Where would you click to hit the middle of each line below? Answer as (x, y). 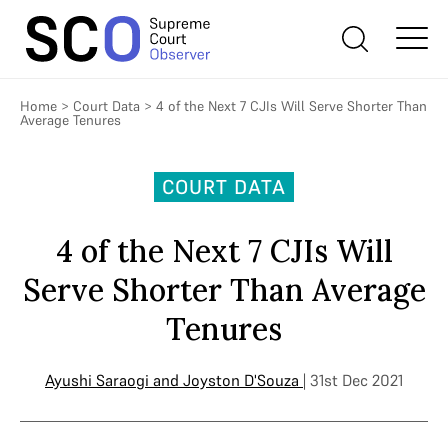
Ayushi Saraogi (97, 380)
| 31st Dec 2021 (353, 380)
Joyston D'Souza (241, 380)
